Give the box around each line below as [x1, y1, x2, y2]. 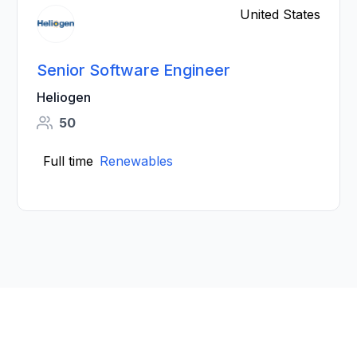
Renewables [100, 153, 174, 169]
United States [239, 6, 320, 22]
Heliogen [37, 89, 92, 105]
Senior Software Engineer [37, 61, 231, 80]
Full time [43, 153, 94, 169]
